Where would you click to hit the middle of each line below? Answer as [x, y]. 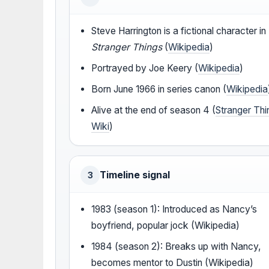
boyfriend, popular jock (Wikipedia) [166, 226]
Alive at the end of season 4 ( [154, 110]
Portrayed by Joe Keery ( [145, 68]
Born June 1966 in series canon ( [159, 89]
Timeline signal [135, 175]
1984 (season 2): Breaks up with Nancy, [177, 247]
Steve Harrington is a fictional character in [179, 31]
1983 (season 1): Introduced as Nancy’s [174, 210]
